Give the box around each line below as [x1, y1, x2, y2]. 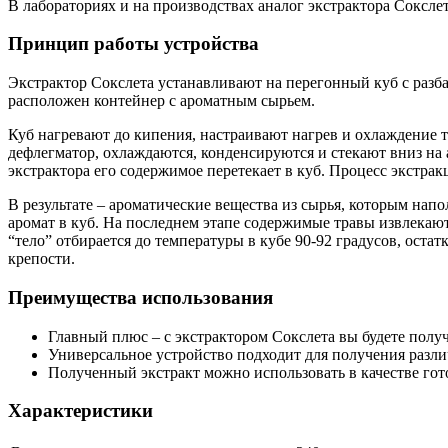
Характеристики [8, 400, 153, 422]
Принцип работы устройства [8, 33, 259, 55]
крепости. [8, 250, 75, 268]
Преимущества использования [8, 286, 273, 308]
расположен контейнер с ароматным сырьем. [8, 92, 319, 110]
